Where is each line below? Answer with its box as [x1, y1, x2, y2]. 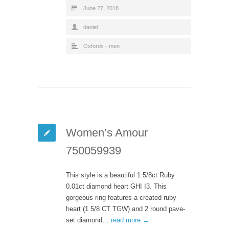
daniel [83, 24, 98, 30]
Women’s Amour [66, 126, 148, 139]
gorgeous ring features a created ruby [66, 193, 176, 201]
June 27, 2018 [83, 5, 119, 11]
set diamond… [66, 216, 111, 224]
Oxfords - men [83, 42, 120, 49]
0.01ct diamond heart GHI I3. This [66, 182, 167, 190]
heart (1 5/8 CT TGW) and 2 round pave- [66, 204, 185, 213]
